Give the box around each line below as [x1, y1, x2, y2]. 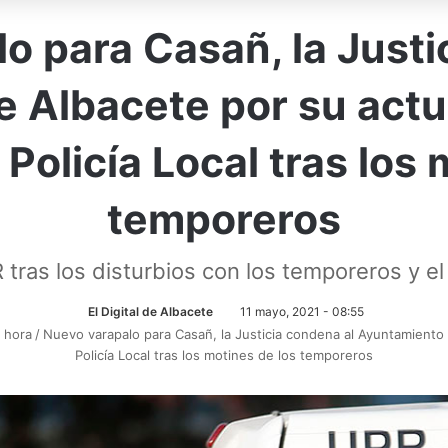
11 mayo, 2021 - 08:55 [239, 303, 364, 319]
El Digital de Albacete [87, 303, 213, 319]
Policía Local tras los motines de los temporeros [75, 346, 373, 363]
